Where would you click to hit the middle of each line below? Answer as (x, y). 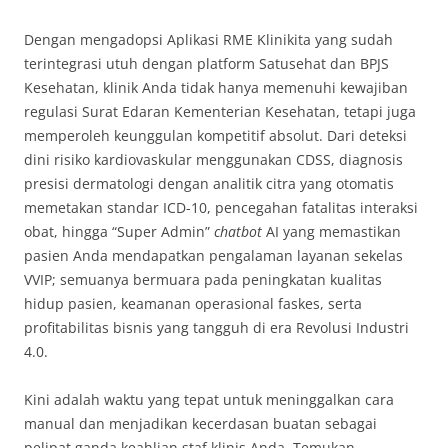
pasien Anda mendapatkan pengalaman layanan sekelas (213, 256)
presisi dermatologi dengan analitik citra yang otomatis (209, 184)
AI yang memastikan (331, 232)
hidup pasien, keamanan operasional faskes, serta (193, 304)
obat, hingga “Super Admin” (119, 232)
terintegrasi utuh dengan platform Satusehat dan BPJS (206, 64)
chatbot (238, 232)
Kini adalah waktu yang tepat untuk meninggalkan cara (209, 400)
